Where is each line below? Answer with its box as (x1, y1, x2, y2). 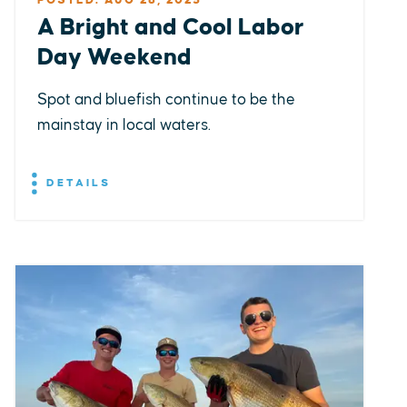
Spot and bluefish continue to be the (37, 92, 296, 109)
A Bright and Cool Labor (37, 15, 305, 41)
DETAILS (41, 177, 112, 190)
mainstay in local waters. (37, 117, 212, 134)
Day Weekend (37, 45, 193, 71)
